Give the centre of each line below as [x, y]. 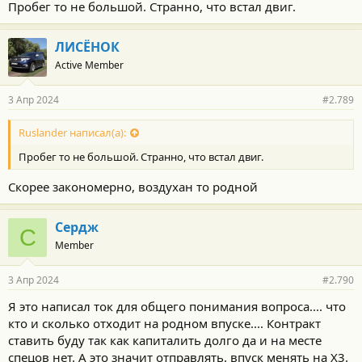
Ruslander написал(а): [72, 132]
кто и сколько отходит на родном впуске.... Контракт [164, 323]
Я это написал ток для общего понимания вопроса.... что [177, 306]
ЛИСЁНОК [87, 47]
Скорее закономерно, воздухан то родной [133, 186]
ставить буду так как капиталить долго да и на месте [165, 340]
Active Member [89, 65]
